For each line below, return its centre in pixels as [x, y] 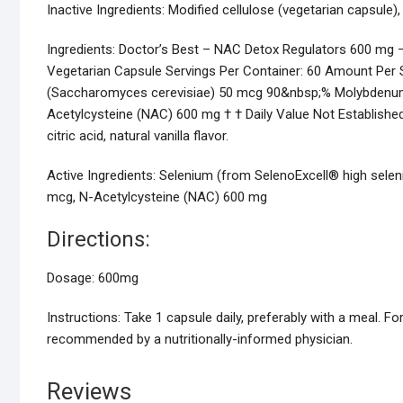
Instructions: [85, 318]
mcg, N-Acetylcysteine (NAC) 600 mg [157, 197]
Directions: [99, 240]
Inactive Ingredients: [107, 10]
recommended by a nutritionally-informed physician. [200, 340]
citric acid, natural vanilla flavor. [138, 136]
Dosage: [72, 278]
